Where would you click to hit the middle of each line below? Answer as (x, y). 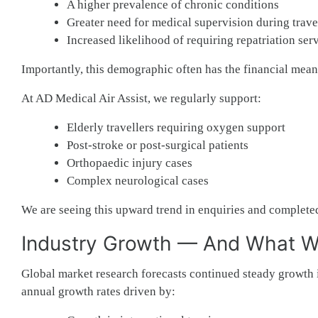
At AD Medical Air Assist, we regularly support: (141, 98)
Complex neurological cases (138, 180)
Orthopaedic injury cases (130, 163)
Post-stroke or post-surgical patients (158, 145)
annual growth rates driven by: (98, 291)
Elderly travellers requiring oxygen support (176, 127)
